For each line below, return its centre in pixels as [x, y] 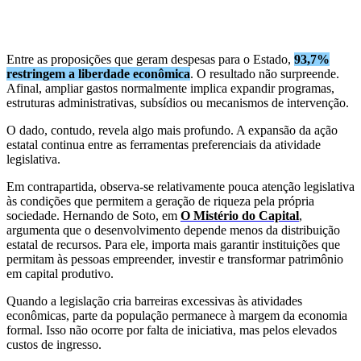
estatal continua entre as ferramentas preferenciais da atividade [164, 144]
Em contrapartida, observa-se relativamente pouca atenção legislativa [180, 186]
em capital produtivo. [60, 273]
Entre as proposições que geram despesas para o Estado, [150, 59]
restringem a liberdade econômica [98, 73]
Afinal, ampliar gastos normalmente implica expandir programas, [170, 88]
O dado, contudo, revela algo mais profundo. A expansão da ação [172, 130]
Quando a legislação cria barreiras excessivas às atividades [154, 301]
